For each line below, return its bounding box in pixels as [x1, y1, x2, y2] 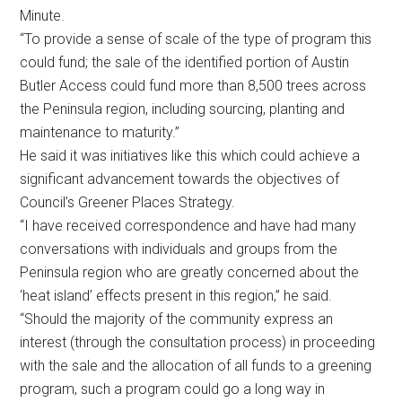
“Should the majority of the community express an [20, 310, 334, 328]
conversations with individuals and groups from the [20, 240, 338, 258]
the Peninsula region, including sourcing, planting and [20, 100, 345, 118]
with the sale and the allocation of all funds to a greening [20, 357, 372, 375]
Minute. [20, 7, 66, 25]
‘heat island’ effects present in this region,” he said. [20, 287, 333, 305]
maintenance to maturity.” [20, 124, 180, 142]
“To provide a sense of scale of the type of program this [20, 31, 372, 48]
